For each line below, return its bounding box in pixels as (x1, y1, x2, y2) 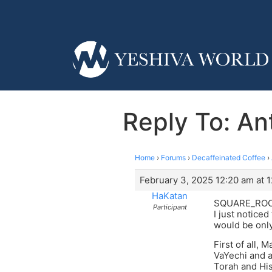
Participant (152, 202, 187, 211)
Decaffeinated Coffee (192, 152, 265, 162)
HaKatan (152, 189, 188, 202)
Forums (161, 152, 186, 162)
